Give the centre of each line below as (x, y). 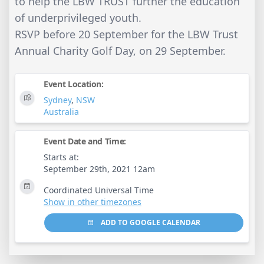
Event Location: (74, 84)
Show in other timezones (93, 202)
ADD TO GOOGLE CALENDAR (150, 222)
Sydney (57, 100)
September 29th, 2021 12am (99, 169)
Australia (61, 111)
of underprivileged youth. (78, 17)
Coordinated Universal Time (99, 190)
